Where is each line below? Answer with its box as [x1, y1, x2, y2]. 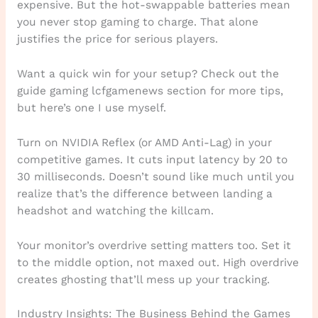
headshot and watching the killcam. [16, 204, 214, 217]
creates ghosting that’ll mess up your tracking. [16, 273, 270, 286]
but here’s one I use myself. [16, 102, 166, 115]
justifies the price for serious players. [16, 33, 218, 46]
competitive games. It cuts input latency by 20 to [16, 153, 287, 166]
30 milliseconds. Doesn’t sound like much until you [16, 170, 295, 183]
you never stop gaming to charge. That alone [16, 16, 258, 29]
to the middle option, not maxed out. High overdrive [16, 256, 299, 269]
